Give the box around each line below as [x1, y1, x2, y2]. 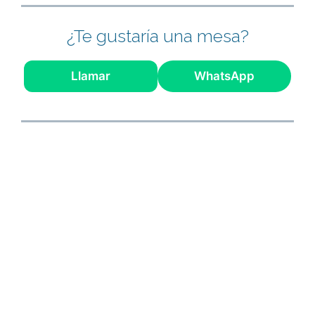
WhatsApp [193, 68, 255, 83]
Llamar [71, 68, 111, 83]
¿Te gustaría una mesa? [66, 25, 249, 46]
